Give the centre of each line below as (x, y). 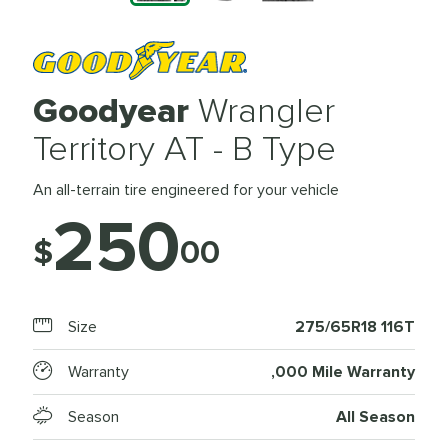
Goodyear (115, 111)
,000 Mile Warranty (343, 372)
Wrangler (266, 111)
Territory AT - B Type (184, 149)
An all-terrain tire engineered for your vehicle (186, 190)
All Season (375, 417)
